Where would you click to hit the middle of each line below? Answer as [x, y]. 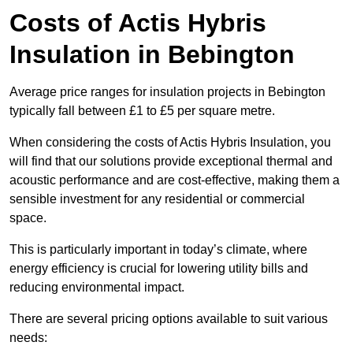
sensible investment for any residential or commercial [157, 199]
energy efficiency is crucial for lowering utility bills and [159, 269]
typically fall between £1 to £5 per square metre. [142, 111]
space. [28, 218]
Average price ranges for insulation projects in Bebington [167, 92]
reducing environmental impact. [97, 288]
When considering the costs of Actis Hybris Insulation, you [170, 143]
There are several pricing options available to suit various [169, 319]
